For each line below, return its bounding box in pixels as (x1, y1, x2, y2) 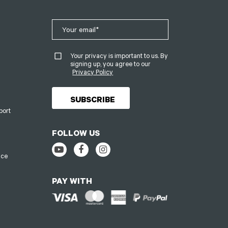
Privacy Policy (72, 67, 113, 76)
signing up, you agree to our (70, 59, 151, 68)
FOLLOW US (51, 127, 100, 138)
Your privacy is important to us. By (70, 51, 168, 60)
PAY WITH (51, 175, 92, 186)
